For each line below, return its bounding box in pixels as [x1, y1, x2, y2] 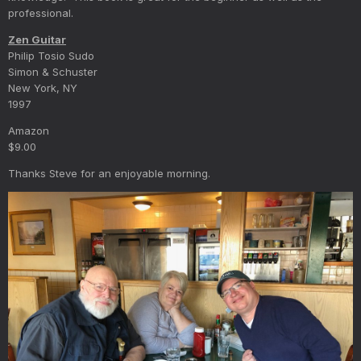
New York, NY [8, 81, 77, 94]
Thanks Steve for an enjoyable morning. [8, 166, 210, 180]
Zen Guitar [8, 32, 66, 46]
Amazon [8, 123, 49, 137]
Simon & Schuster [8, 64, 98, 78]
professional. [8, 6, 73, 19]
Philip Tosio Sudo [8, 48, 94, 62]
